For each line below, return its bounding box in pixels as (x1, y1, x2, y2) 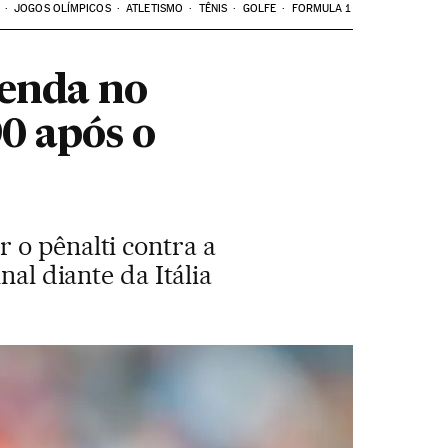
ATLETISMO (126, 2, 184, 15)
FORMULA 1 (291, 2, 351, 15)
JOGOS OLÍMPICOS (14, 2, 111, 15)
